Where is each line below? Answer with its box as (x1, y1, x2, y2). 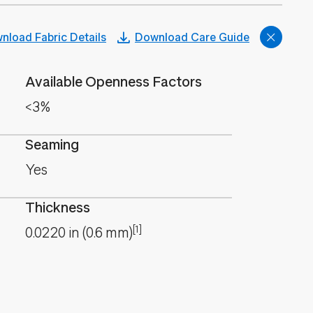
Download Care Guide (135, 31, 249, 44)
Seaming (25, 137, 79, 153)
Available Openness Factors (25, 74, 202, 90)
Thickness (25, 200, 90, 216)
